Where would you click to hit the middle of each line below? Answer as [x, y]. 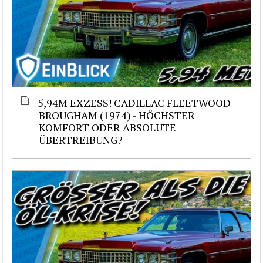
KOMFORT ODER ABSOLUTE [107, 128]
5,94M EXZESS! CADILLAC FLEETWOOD [134, 103]
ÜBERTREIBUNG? [81, 140]
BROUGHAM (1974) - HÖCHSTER [117, 115]
